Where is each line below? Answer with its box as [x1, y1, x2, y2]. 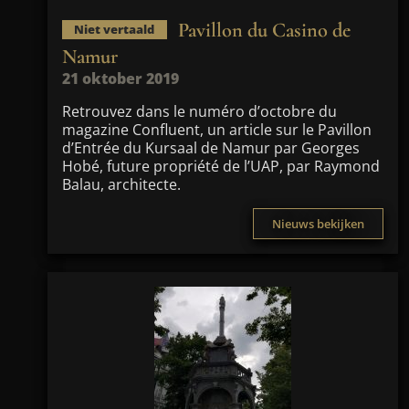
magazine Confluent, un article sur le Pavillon [62, 120, 372, 140]
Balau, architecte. [62, 174, 181, 194]
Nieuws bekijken [272, 215, 364, 232]
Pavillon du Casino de [177, 17, 351, 42]
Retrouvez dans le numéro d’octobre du [62, 101, 337, 121]
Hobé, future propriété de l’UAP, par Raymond [62, 156, 380, 176]
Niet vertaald [74, 21, 155, 38]
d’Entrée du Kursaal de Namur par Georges [62, 138, 360, 158]
